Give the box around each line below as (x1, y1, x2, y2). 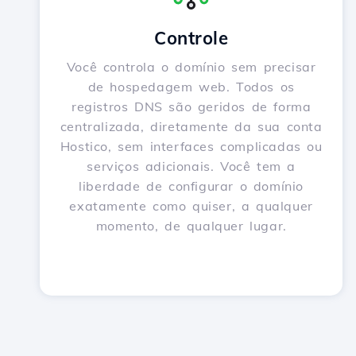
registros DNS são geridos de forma (71, 99, 311, 114)
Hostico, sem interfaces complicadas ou (60, 138, 323, 154)
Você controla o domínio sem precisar (66, 59, 316, 75)
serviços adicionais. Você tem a (87, 158, 296, 174)
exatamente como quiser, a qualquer (69, 198, 313, 214)
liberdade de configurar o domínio (79, 178, 304, 194)
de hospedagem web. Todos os (87, 79, 295, 95)
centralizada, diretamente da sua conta (60, 118, 323, 134)
